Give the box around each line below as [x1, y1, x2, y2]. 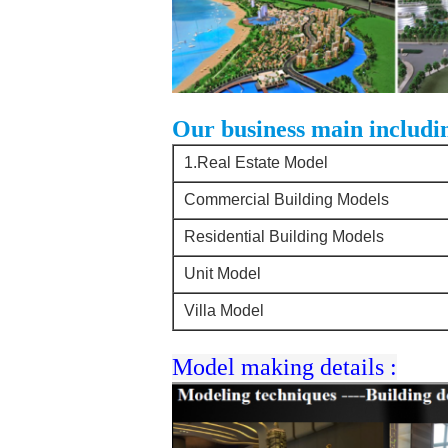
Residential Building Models [184, 228, 384, 245]
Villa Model [184, 302, 264, 319]
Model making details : [172, 354, 397, 380]
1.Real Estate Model [184, 154, 328, 171]
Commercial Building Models [184, 191, 389, 208]
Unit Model [184, 265, 261, 282]
